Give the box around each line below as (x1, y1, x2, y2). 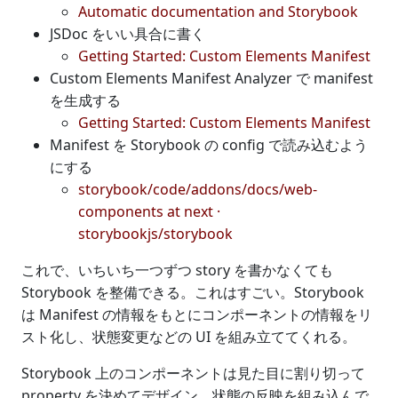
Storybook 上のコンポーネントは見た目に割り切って (21, 362, 365, 383)
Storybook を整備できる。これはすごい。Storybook (21, 282, 364, 302)
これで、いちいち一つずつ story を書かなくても (21, 259, 333, 280)
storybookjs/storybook (78, 223, 233, 243)
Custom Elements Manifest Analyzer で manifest (50, 68, 373, 88)
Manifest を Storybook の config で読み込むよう (50, 134, 368, 155)
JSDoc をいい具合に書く (50, 23, 205, 44)
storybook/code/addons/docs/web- (78, 179, 317, 199)
